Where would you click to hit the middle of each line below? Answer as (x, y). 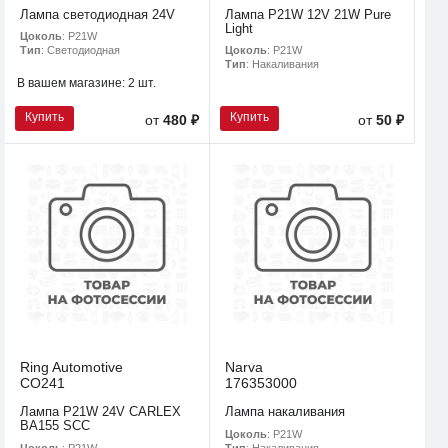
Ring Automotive (71, 367)
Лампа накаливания (285, 412)
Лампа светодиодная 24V (97, 14)
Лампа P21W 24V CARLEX (100, 412)
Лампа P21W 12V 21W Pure (308, 14)
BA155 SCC (55, 426)
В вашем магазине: (72, 83)
